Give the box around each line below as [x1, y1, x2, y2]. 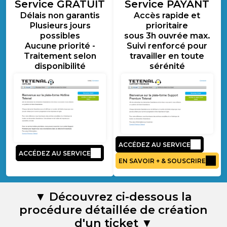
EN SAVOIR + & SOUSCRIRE [118, 157, 206, 165]
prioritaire [146, 20, 188, 31]
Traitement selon [23, 51, 96, 61]
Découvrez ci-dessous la [49, 190, 192, 204]
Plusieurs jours [29, 20, 91, 31]
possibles [40, 30, 80, 41]
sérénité [149, 61, 185, 71]
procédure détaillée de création [19, 203, 208, 217]
